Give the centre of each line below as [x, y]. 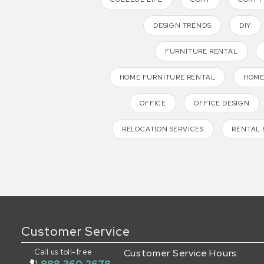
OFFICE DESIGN [222, 103]
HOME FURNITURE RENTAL [167, 77]
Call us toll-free [63, 252]
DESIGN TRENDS [182, 26]
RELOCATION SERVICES [163, 129]
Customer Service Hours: [181, 253]
